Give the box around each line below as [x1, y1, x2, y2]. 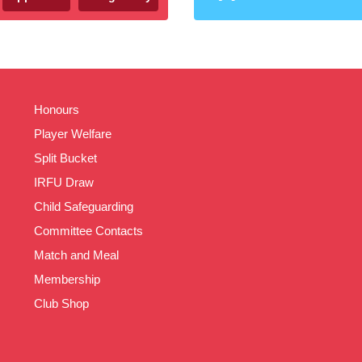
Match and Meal [34, 248, 119, 262]
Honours [34, 103, 79, 116]
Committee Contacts [34, 224, 143, 238]
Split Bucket [34, 151, 97, 165]
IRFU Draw [34, 175, 94, 189]
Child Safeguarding [34, 200, 133, 213]
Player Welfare [34, 127, 112, 141]
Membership [34, 272, 100, 286]
